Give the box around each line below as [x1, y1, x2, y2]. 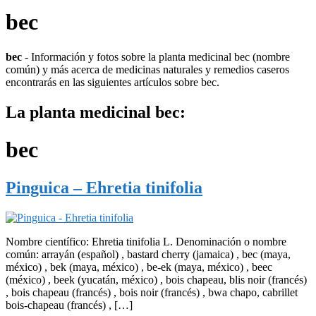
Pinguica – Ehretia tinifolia [6, 178, 202, 197]
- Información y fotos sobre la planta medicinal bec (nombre [22, 50, 290, 63]
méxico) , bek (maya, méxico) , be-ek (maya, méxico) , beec [6, 260, 272, 273]
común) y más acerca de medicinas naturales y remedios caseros [6, 63, 289, 75]
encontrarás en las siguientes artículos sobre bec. [6, 75, 219, 88]
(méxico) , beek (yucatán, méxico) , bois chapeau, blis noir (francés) [6, 273, 307, 286]
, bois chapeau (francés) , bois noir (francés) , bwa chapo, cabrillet [6, 286, 298, 298]
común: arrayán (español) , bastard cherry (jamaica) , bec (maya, [6, 248, 291, 260]
